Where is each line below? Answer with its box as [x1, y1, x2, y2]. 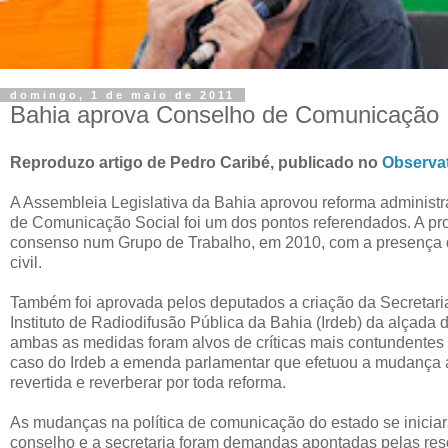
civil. [10, 253, 42, 271]
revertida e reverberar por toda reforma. [10, 373, 286, 391]
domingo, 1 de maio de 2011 [10, 88, 235, 101]
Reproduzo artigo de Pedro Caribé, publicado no [10, 153, 382, 171]
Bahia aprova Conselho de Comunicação [10, 100, 439, 128]
